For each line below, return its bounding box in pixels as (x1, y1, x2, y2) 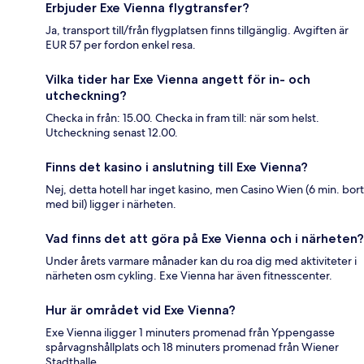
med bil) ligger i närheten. (45, 197, 176, 212)
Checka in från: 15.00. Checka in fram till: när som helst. (45, 110, 319, 126)
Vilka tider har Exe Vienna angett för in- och (45, 71, 310, 88)
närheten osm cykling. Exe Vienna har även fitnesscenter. (45, 268, 332, 284)
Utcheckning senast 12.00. (45, 125, 178, 141)
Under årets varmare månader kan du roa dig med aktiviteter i (45, 253, 357, 269)
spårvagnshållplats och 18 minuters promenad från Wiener (45, 340, 339, 355)
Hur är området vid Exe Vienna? (45, 302, 236, 318)
